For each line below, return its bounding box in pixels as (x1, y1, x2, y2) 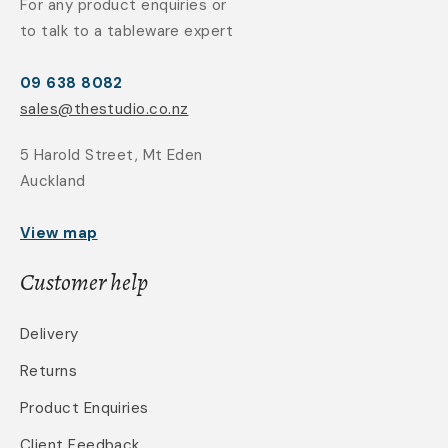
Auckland (20, 171, 86, 192)
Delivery (20, 324, 79, 345)
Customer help (20, 266, 148, 299)
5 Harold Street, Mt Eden (20, 145, 203, 166)
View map (20, 223, 98, 244)
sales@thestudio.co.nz (20, 99, 189, 120)
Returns (20, 361, 78, 382)
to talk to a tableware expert (20, 21, 234, 42)
